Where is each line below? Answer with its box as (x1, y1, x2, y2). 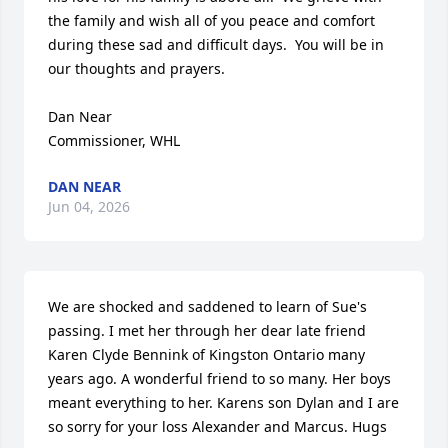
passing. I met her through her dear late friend (48, 321, 366, 341)
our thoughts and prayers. (48, 59, 225, 79)
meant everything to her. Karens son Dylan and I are (48, 393, 399, 413)
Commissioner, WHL (48, 131, 180, 151)
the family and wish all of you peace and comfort (48, 11, 375, 31)
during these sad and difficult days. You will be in (48, 35, 384, 55)
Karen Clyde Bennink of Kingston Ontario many (48, 345, 365, 365)
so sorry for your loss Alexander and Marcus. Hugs (48, 417, 387, 437)
